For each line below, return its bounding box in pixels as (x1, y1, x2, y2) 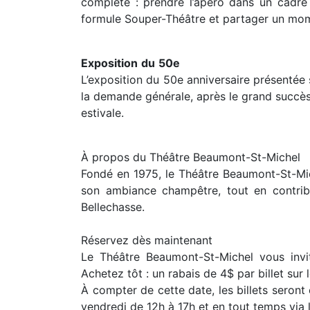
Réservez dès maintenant (81, 233, 212, 247)
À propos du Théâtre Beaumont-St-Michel (81, 150, 300, 164)
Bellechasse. (81, 200, 145, 214)
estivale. (81, 106, 124, 120)
